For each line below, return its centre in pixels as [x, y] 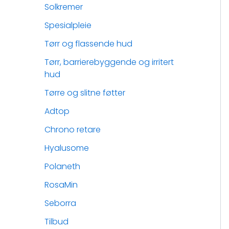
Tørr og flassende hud [88, 44]
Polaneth [62, 166]
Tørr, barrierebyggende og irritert [109, 62]
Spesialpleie [68, 25]
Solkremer [64, 7]
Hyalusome [67, 148]
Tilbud [56, 222]
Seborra [60, 203]
